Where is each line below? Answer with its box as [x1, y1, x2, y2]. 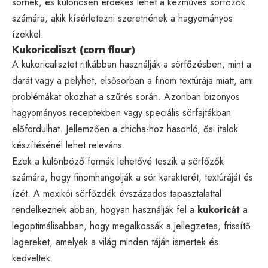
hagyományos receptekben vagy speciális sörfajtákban [12, 105, 231, 120]
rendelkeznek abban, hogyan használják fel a [12, 202, 197, 217]
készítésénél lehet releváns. [12, 138, 125, 152]
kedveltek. [12, 251, 53, 265]
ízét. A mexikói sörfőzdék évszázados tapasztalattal [12, 186, 221, 200]
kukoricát [197, 202, 240, 217]
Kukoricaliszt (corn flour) [12, 42, 135, 56]
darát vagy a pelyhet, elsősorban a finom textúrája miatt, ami [12, 73, 253, 87]
